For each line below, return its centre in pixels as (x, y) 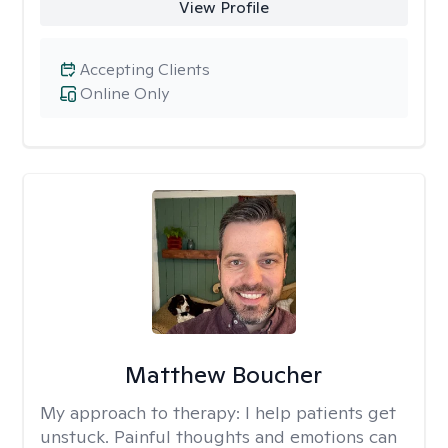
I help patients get (320, 412)
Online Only (124, 93)
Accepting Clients (145, 69)
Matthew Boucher (224, 374)
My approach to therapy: (142, 412)
